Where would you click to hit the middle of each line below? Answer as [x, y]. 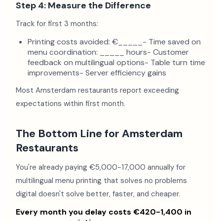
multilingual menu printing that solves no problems [101, 181]
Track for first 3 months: [57, 24]
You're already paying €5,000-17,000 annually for [101, 167]
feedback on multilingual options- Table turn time [116, 62]
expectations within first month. [71, 104]
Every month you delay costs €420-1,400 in [104, 212]
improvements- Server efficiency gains [97, 73]
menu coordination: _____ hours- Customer [108, 52]
